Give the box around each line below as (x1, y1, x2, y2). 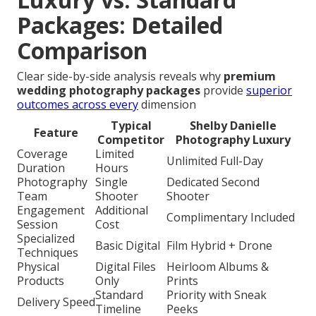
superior (246, 83, 292, 99)
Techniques (17, 245, 78, 261)
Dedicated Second (166, 174, 260, 190)
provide (200, 83, 246, 99)
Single (95, 174, 128, 190)
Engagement (17, 202, 85, 219)
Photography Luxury (175, 132, 291, 148)
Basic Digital (95, 238, 160, 254)
